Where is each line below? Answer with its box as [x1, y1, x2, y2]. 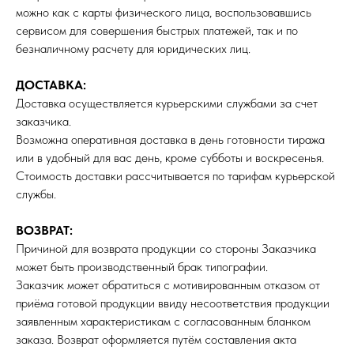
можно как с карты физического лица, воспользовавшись [16, 5, 311, 20]
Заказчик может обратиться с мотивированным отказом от [16, 277, 320, 292]
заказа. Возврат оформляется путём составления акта [16, 332, 296, 347]
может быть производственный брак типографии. [16, 259, 268, 274]
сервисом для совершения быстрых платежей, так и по [16, 23, 298, 38]
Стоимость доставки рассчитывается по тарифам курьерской [16, 168, 335, 183]
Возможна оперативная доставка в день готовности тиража [16, 132, 325, 147]
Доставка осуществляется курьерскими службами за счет [16, 96, 318, 111]
